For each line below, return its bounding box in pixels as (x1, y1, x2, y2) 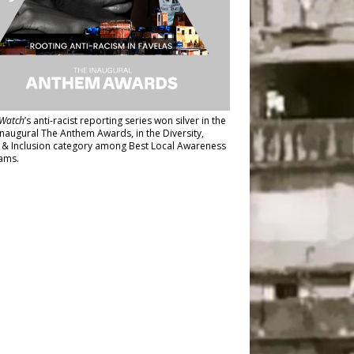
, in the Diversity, (130, 126, 204, 141)
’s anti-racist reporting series (24, 114, 154, 128)
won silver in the (153, 114, 226, 128)
